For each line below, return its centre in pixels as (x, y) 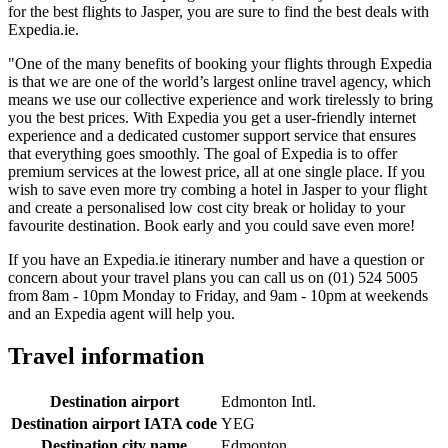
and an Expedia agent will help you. (121, 313)
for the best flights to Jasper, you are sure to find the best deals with (218, 11)
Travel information (106, 355)
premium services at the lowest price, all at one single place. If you (216, 171)
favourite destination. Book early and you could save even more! (211, 225)
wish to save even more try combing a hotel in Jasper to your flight (217, 189)
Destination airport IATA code (114, 423)
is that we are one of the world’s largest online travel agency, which (219, 81)
